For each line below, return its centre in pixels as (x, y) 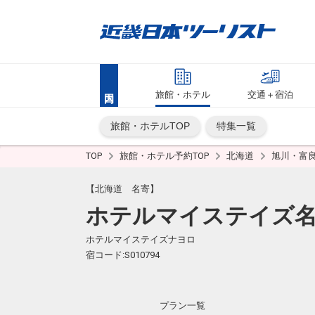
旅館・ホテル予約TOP (165, 156)
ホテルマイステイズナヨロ (141, 239)
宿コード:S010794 (123, 255)
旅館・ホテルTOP (150, 126)
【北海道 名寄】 (122, 189)
